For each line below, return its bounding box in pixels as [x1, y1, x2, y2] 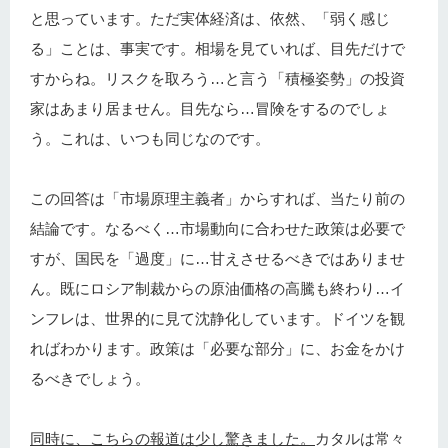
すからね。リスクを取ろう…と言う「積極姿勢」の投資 [30, 70, 405, 87]
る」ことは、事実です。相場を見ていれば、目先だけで [30, 40, 405, 57]
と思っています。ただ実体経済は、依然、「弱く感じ [30, 10, 390, 27]
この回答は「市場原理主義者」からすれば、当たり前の [30, 190, 405, 207]
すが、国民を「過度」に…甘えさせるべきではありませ [30, 250, 405, 267]
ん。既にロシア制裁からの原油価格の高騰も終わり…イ [30, 280, 405, 297]
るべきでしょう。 [30, 370, 150, 387]
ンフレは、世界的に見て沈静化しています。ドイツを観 [30, 310, 405, 327]
